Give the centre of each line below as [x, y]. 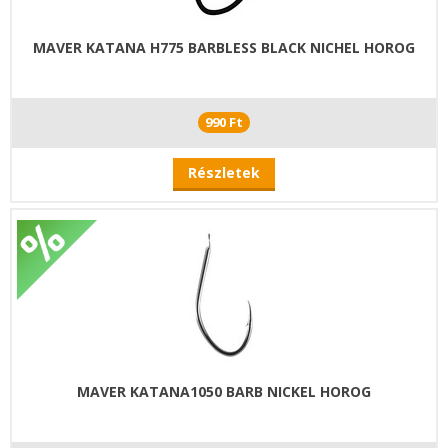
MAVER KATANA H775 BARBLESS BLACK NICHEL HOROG [224, 48]
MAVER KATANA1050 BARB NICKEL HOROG [224, 392]
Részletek [224, 173]
